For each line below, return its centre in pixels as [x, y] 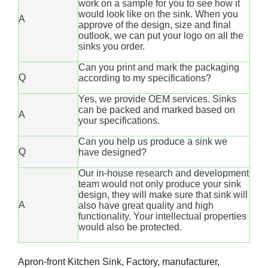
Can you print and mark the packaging [159, 67]
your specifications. [119, 120]
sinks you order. [112, 46]
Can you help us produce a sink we [153, 141]
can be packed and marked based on [157, 109]
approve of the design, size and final [155, 25]
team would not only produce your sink [160, 184]
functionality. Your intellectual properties [162, 216]
